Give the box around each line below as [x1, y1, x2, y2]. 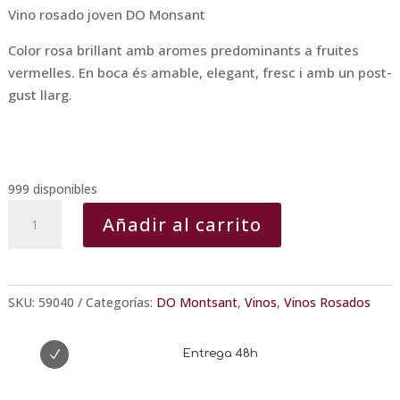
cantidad [6, 268, 63, 287]
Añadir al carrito [103, 212, 262, 237]
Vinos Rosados [283, 294, 371, 312]
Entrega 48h [183, 347, 259, 361]
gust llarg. [7, 86, 72, 104]
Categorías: [85, 294, 156, 312]
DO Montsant [155, 294, 237, 312]
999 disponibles [7, 180, 97, 198]
